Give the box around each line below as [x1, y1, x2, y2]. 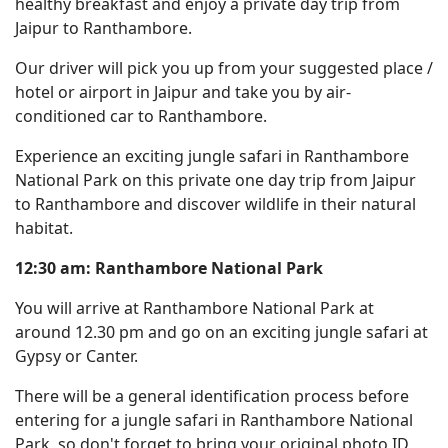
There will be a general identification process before [15, 385, 409, 407]
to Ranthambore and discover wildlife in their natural [15, 193, 416, 215]
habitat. [15, 217, 73, 239]
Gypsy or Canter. [15, 345, 138, 367]
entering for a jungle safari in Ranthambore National [15, 409, 413, 431]
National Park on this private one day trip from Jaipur [15, 169, 416, 191]
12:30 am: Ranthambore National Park [15, 257, 323, 279]
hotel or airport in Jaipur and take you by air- [15, 81, 351, 103]
